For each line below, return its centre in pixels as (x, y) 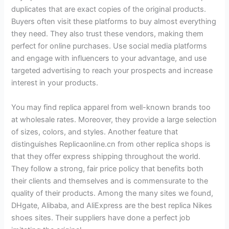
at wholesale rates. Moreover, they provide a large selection (114, 119)
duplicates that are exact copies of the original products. (109, 9)
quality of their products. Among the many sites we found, (112, 193)
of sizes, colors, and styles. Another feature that (95, 132)
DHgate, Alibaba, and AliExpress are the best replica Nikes (112, 205)
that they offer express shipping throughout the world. (106, 156)
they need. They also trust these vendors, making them (108, 34)
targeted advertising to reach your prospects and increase (112, 71)
